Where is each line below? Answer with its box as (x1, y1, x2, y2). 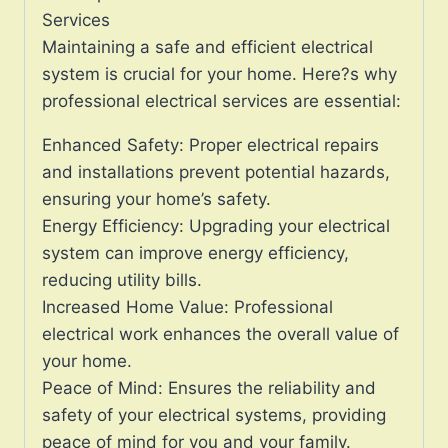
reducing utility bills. (42, 269, 202, 290)
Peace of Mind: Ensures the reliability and (42, 377, 376, 398)
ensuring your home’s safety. (42, 188, 271, 209)
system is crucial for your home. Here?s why (42, 63, 397, 84)
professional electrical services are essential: (42, 90, 401, 111)
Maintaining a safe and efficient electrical (42, 36, 373, 57)
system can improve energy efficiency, (42, 242, 349, 263)
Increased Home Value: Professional (42, 296, 333, 317)
